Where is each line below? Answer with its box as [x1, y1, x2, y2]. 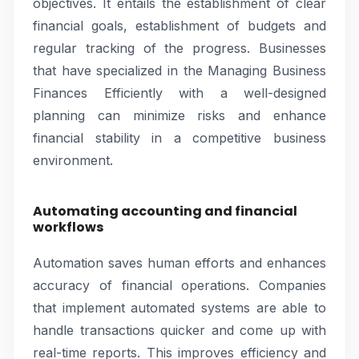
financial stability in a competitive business [33, 130, 326, 146]
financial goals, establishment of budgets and [33, 18, 326, 34]
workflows [33, 218, 103, 236]
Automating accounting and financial [33, 202, 297, 220]
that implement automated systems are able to [33, 300, 326, 316]
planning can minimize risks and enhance [33, 107, 326, 123]
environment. [33, 152, 113, 168]
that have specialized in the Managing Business [33, 63, 326, 79]
